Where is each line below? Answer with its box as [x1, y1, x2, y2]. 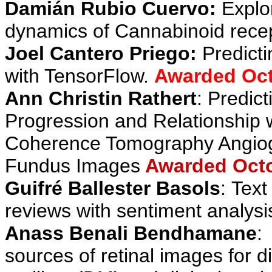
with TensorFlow [5, 65, 143, 87]
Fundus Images [5, 155, 140, 177]
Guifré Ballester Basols [5, 177, 220, 199]
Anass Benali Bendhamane [5, 222, 257, 244]
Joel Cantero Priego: [5, 42, 197, 64]
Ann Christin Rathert [5, 87, 197, 109]
